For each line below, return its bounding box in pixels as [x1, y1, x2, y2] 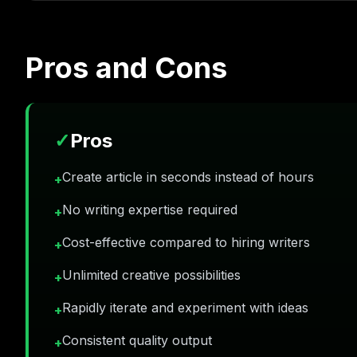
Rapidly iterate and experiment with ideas [62, 300, 308, 316]
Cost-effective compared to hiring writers [62, 234, 310, 250]
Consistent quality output [62, 332, 212, 348]
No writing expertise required [62, 202, 237, 218]
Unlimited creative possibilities [62, 267, 241, 283]
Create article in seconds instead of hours [62, 169, 314, 185]
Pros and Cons [25, 50, 227, 85]
